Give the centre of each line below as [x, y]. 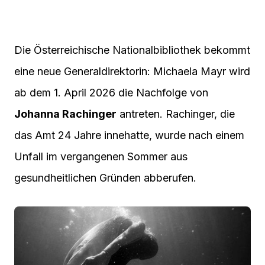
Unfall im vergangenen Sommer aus [101, 157]
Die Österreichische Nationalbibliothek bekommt [132, 50]
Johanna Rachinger [65, 114]
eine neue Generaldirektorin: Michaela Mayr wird [132, 72]
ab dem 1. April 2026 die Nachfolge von [111, 93]
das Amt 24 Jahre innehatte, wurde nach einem [129, 135]
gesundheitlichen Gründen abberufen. [105, 178]
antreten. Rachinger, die [176, 114]
